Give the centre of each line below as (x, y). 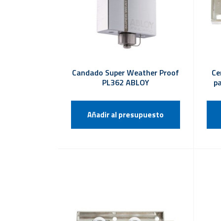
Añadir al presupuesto (125, 114)
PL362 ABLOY (125, 82)
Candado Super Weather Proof (125, 72)
